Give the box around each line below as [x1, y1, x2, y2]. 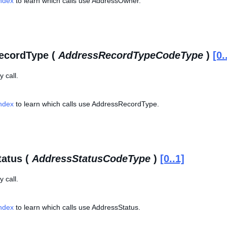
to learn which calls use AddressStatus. [14, 203, 140, 211]
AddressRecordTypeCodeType [58, 50, 203, 61]
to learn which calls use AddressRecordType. [14, 100, 159, 108]
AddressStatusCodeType [32, 153, 150, 164]
